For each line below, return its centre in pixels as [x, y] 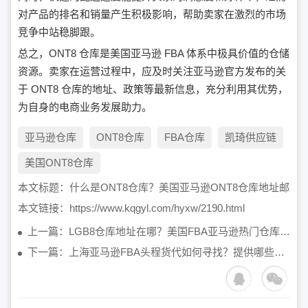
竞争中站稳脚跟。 [59, 32]
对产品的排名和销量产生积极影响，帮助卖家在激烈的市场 [152, 14]
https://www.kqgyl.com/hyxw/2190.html [157, 208]
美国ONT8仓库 [59, 163]
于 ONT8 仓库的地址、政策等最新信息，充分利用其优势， [153, 89]
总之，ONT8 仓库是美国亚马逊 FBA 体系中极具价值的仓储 [154, 54]
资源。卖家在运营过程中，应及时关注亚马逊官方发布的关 [152, 71]
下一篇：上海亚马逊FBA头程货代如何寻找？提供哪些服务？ [279, 252]
